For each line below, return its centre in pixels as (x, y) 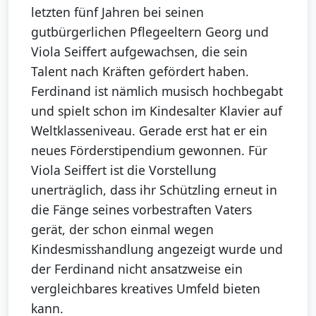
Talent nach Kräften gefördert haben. (140, 72)
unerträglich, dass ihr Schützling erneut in (154, 190)
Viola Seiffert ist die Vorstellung (124, 170)
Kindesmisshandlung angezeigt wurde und (157, 249)
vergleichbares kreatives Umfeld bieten (146, 289)
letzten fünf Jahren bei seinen (117, 12)
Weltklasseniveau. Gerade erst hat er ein (149, 131)
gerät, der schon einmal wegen (122, 230)
